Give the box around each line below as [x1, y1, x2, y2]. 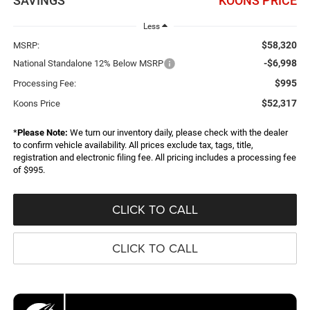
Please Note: [17, 127, 68, 138]
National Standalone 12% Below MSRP [12, 57, 163, 69]
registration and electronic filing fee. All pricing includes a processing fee [12, 152, 296, 163]
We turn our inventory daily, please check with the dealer [67, 127, 288, 138]
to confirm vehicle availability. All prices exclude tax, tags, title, [12, 139, 253, 150]
